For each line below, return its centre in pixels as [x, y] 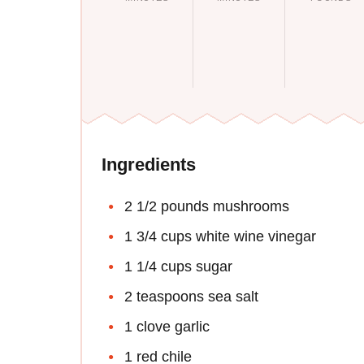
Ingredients [149, 164]
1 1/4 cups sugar [178, 266]
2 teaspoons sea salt [191, 296]
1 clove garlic [167, 326]
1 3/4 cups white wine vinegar [220, 236]
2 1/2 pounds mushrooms [207, 206]
